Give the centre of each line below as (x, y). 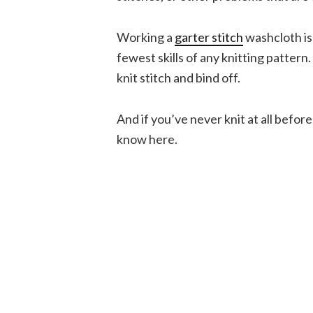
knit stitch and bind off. (179, 78)
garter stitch (209, 37)
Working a (146, 37)
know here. (147, 139)
